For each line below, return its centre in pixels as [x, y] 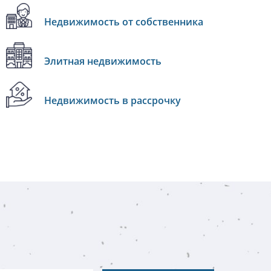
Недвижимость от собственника [123, 22]
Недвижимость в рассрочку [112, 100]
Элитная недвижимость [103, 61]
